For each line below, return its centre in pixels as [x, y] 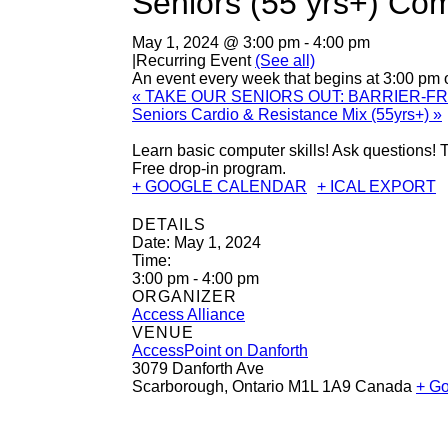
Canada [383, 386]
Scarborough [178, 386]
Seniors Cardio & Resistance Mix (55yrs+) [282, 114]
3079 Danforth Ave [198, 368]
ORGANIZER [184, 296]
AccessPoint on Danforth [220, 350]
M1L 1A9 [319, 386]
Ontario [258, 386]
